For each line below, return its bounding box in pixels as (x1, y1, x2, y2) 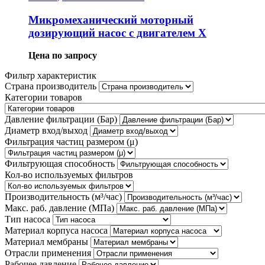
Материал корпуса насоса (5, 225, 108, 236)
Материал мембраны (5, 237, 88, 247)
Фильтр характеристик (5, 70, 96, 81)
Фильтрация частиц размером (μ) (5, 137, 138, 147)
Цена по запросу (28, 50, 97, 61)
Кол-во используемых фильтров (5, 170, 133, 180)
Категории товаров (5, 92, 82, 103)
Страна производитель (5, 81, 96, 92)
